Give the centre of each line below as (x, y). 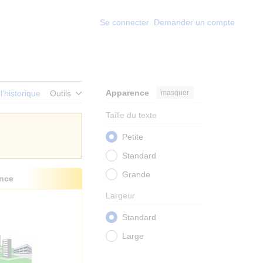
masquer (175, 92)
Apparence (127, 93)
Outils (60, 94)
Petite (133, 137)
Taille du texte (131, 115)
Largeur (120, 196)
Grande (136, 175)
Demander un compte (194, 22)
